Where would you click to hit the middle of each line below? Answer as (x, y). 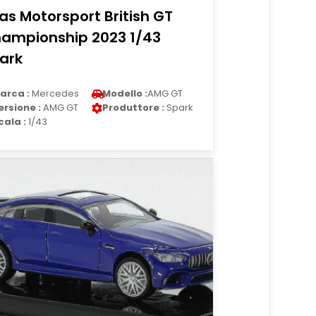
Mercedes (55, 93)
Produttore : (134, 108)
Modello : (125, 93)
